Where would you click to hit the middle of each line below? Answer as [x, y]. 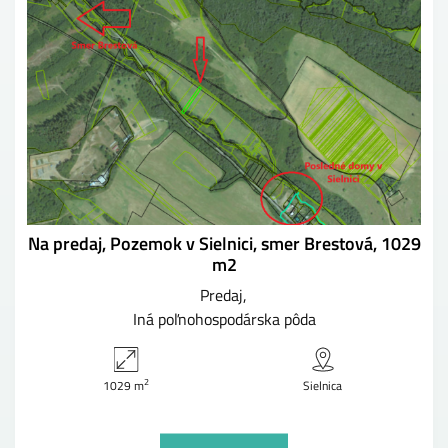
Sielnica [322, 385]
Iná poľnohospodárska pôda [224, 318]
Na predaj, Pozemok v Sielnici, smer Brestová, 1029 [224, 243]
